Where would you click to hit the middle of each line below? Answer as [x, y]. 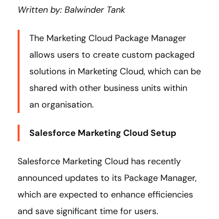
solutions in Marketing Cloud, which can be [115, 71]
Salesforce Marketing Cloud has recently [99, 161]
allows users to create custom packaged [112, 55]
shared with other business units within [108, 88]
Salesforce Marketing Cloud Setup [103, 133]
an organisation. [62, 104]
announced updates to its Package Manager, [107, 178]
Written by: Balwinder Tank [71, 10]
